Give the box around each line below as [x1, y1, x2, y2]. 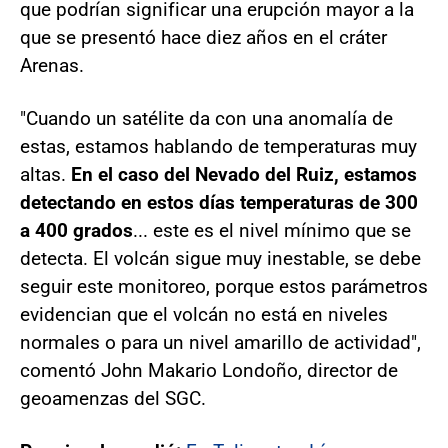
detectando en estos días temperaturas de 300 [20, 190, 418, 214]
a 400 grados [20, 218, 133, 242]
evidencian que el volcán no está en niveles [20, 302, 388, 326]
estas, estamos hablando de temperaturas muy [20, 134, 417, 158]
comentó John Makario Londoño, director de [20, 358, 398, 382]
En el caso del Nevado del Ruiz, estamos [71, 162, 417, 186]
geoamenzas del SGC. [20, 386, 206, 410]
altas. [20, 162, 71, 186]
